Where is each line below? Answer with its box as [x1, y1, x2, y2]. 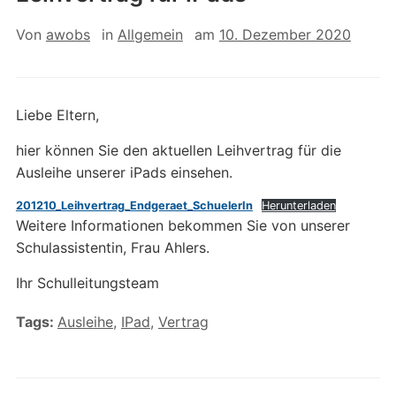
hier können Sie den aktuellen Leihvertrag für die [15, 141, 341, 159]
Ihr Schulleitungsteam [15, 274, 159, 292]
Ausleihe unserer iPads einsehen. [15, 164, 232, 181]
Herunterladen [261, 199, 336, 212]
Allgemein [117, 26, 183, 43]
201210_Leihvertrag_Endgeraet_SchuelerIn [15, 199, 253, 212]
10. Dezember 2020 [218, 26, 351, 43]
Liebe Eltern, [15, 106, 99, 124]
